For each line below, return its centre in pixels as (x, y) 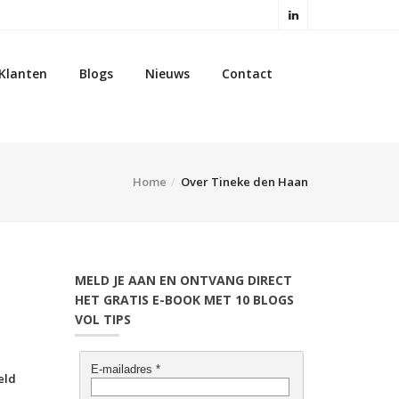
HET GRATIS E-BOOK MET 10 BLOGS (184, 300)
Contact (247, 73)
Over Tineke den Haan (243, 182)
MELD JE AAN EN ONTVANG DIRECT (183, 280)
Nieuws (167, 73)
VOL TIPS (102, 319)
